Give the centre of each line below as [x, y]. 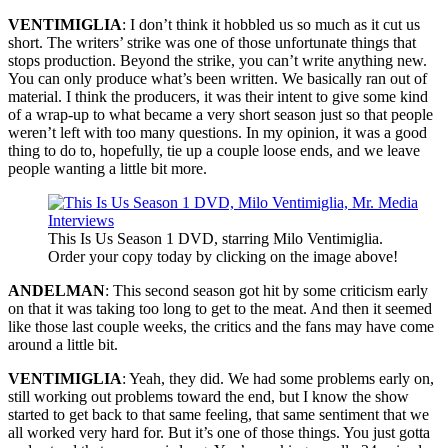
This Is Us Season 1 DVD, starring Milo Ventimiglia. [215, 238]
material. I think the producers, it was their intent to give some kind [218, 96]
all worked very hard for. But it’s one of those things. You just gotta [219, 432]
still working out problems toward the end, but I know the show [208, 396]
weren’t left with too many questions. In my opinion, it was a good [217, 132]
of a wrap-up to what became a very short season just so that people [220, 114]
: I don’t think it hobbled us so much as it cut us [271, 24]
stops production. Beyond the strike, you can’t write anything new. [217, 60]
